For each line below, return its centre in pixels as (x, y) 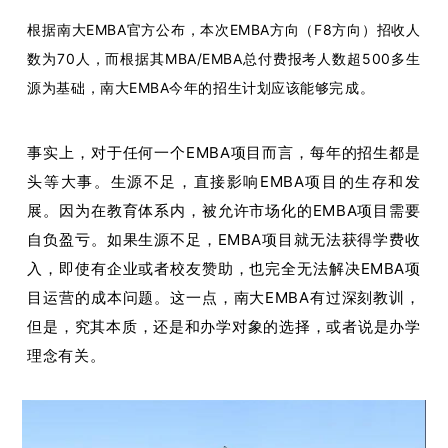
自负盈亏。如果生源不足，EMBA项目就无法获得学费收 (224, 239)
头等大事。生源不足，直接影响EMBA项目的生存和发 (224, 181)
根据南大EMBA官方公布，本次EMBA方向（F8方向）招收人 (224, 29)
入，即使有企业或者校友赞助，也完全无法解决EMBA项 (224, 268)
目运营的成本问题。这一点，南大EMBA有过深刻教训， (224, 297)
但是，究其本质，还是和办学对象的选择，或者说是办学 (224, 326)
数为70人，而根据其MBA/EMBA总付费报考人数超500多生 (224, 58)
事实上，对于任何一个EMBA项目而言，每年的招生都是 (224, 152)
